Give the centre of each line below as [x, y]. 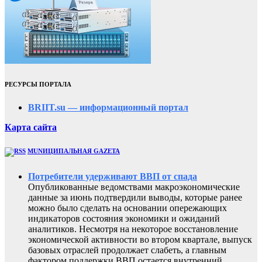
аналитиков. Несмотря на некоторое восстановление [133, 229]
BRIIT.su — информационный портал [108, 107]
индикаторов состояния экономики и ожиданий [124, 218]
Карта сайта [31, 127]
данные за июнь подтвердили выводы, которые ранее [135, 197]
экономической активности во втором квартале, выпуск [140, 239]
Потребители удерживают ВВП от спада [113, 176]
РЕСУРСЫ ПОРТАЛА [38, 84]
